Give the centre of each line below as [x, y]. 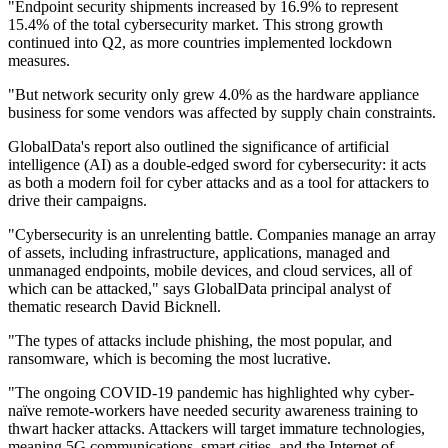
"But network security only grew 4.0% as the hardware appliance [213, 95]
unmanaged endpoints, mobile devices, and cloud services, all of [210, 271]
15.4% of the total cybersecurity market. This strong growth [195, 25]
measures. [39, 61]
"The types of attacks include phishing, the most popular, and [200, 341]
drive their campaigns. [77, 201]
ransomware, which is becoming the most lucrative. [169, 359]
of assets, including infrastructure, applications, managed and [199, 253]
